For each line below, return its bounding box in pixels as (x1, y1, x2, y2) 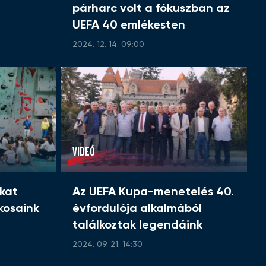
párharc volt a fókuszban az (72, 3, 230, 15)
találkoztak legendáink (72, 220, 202, 232)
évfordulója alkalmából (72, 203, 202, 216)
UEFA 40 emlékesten (72, 20, 185, 32)
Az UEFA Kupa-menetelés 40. (72, 186, 234, 199)
